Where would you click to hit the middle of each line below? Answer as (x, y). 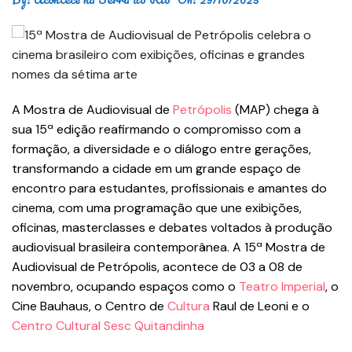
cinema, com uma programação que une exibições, (157, 208)
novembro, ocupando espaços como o (125, 286)
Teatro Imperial (282, 286)
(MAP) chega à (275, 110)
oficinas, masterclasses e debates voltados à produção (172, 227)
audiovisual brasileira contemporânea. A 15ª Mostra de (169, 247)
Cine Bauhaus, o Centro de (90, 306)
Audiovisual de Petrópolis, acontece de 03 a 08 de (157, 267)
